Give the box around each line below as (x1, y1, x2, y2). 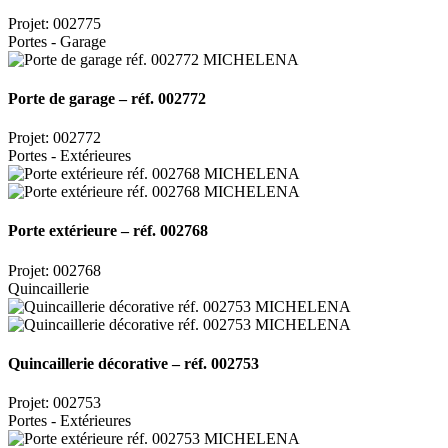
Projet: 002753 (8, 394, 101, 412)
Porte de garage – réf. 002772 (8, 89, 206, 107)
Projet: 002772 (8, 129, 101, 147)
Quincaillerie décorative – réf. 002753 (8, 354, 259, 372)
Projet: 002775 (8, 14, 101, 32)
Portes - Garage (8, 32, 106, 50)
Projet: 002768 (8, 261, 101, 279)
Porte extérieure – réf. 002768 (8, 222, 208, 240)
